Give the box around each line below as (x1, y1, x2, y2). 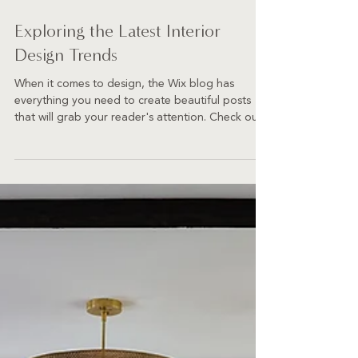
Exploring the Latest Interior (14, 78, 221, 99)
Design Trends (14, 102, 117, 123)
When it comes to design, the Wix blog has (14, 133, 234, 149)
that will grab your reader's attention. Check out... (14, 166, 269, 183)
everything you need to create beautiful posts (14, 149, 251, 166)
